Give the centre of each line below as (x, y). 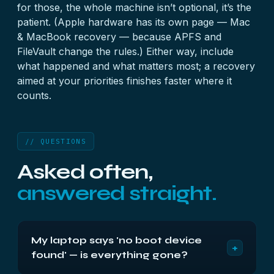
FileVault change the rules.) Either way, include (125, 51)
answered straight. (117, 193)
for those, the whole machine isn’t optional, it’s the (134, 7)
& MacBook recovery (67, 37)
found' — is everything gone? (109, 255)
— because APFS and (169, 37)
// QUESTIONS (56, 141)
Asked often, (85, 172)
